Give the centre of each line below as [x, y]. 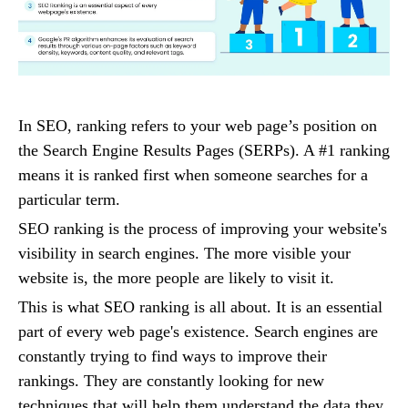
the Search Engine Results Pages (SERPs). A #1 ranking [204, 151]
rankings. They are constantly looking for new [171, 381]
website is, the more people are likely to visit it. [176, 278]
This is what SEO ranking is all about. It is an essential [200, 307]
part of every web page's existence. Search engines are [198, 332]
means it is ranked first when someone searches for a [193, 175]
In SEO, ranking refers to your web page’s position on [198, 126]
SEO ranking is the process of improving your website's [203, 229]
